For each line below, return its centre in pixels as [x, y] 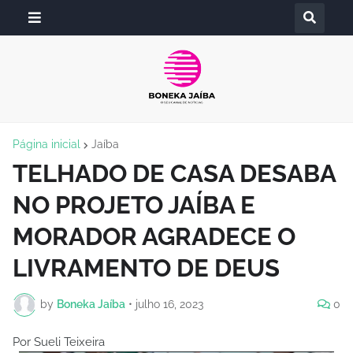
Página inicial [46, 144]
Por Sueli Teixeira [59, 342]
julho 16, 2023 [169, 305]
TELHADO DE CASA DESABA [174, 173]
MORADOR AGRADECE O [154, 236]
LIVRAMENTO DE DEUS [146, 268]
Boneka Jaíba [91, 305]
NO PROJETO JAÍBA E [134, 204]
